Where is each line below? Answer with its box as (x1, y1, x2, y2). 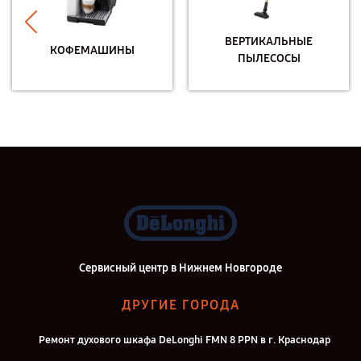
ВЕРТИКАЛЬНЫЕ (225, 35, 313, 48)
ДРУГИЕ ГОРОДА (121, 297, 240, 313)
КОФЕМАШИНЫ (50, 43, 135, 57)
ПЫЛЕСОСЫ (237, 52, 301, 65)
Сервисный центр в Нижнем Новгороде (79, 261, 282, 275)
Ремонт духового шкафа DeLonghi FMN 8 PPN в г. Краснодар (39, 334, 330, 346)
